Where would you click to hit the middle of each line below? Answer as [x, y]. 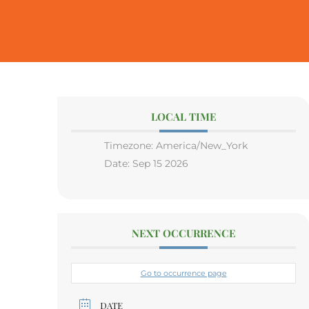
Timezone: [130, 145]
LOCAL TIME [183, 116]
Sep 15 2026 [160, 163]
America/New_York [202, 145]
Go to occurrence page [183, 273]
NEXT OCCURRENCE [183, 233]
